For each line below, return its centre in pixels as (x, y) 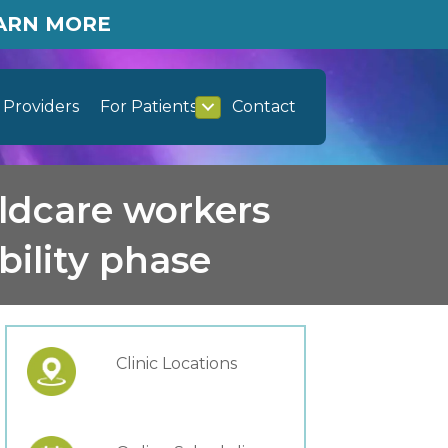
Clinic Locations (176, 364)
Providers (41, 106)
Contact (264, 106)
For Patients (148, 106)
